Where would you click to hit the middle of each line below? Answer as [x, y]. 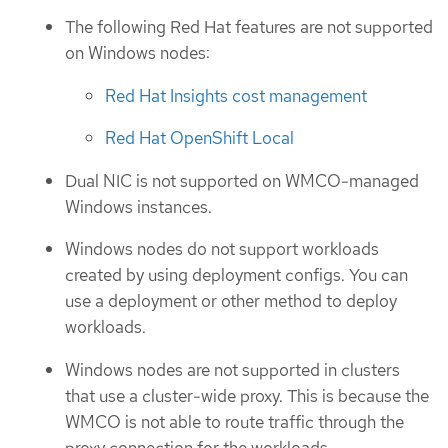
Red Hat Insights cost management [236, 95]
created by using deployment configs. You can [236, 275]
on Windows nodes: [137, 53]
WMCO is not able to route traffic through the [234, 421]
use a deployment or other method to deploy [231, 301]
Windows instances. [138, 206]
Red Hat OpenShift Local [199, 138]
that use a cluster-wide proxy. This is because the [247, 395]
